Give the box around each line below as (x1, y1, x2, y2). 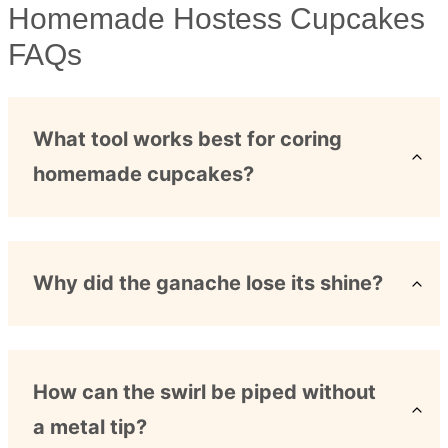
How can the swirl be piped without (33, 380, 376, 404)
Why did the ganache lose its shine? (33, 271, 383, 295)
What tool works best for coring (33, 127, 342, 151)
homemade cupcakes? (33, 162, 254, 186)
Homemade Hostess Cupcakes (8, 2, 425, 35)
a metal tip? (33, 415, 147, 439)
